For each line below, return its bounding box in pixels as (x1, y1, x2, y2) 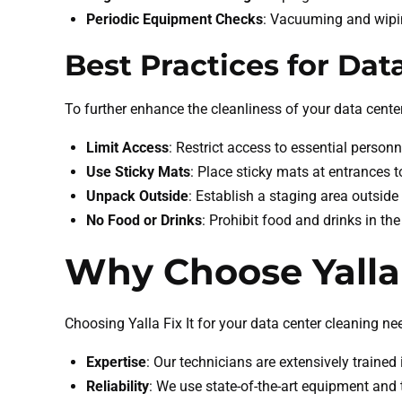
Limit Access (86, 139, 169, 157)
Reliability (86, 378, 149, 396)
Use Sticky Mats (86, 163, 190, 181)
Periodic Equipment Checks (86, 11, 263, 29)
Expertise (86, 354, 146, 371)
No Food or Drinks (86, 212, 202, 230)
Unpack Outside (86, 188, 188, 205)
